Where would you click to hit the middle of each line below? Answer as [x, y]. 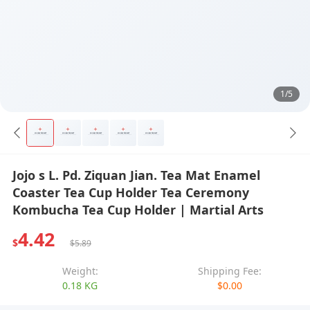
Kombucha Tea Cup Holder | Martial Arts [138, 209]
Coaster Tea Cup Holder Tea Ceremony [130, 192]
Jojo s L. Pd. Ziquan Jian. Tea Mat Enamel [136, 175]
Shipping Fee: [230, 271]
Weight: [80, 271]
